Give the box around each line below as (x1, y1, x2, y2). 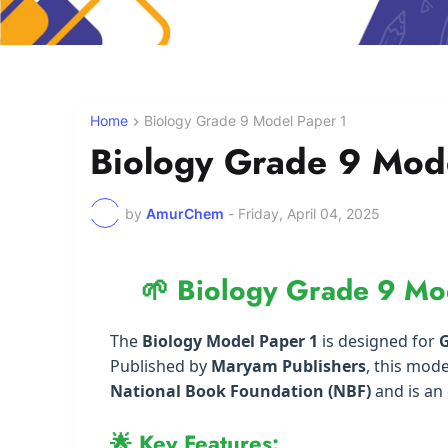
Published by (110, 355, 211, 378)
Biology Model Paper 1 (142, 330, 318, 353)
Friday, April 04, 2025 (238, 204, 380, 222)
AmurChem (146, 204, 224, 222)
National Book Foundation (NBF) (110, 380, 371, 403)
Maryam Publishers (211, 355, 366, 378)
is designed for (318, 330, 439, 353)
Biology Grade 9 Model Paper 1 (144, 112, 347, 130)
